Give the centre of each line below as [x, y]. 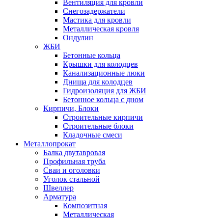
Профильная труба [74, 161]
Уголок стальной [71, 179]
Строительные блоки [98, 126]
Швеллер [58, 188]
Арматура [60, 197]
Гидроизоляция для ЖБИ [105, 91]
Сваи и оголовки [72, 170]
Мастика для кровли [97, 20]
